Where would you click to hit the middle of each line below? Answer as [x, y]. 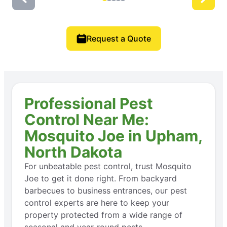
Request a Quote [119, 38]
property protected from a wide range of [103, 215]
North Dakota [73, 152]
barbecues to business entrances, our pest [106, 190]
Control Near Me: [87, 119]
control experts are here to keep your [97, 202]
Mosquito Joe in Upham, [113, 136]
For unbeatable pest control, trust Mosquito [108, 166]
